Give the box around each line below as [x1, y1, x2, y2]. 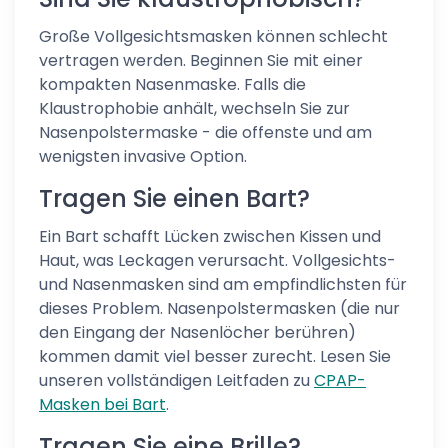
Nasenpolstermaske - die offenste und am [39, 121, 372, 144]
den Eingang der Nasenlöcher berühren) [39, 321, 356, 344]
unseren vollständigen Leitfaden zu [39, 369, 314, 392]
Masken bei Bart [39, 393, 166, 416]
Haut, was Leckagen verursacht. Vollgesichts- [39, 249, 396, 272]
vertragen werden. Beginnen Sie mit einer [39, 49, 363, 72]
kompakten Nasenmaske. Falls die [39, 73, 306, 96]
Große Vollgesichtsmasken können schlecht [39, 25, 388, 48]
